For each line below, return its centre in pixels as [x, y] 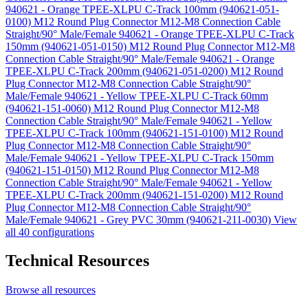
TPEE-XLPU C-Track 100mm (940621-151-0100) [118, 133]
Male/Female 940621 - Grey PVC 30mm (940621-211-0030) [140, 219]
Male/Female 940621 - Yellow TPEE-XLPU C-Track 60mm [137, 96]
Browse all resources [51, 290]
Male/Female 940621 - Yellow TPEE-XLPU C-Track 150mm [140, 157]
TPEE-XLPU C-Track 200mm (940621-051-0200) [118, 71]
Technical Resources [77, 261]
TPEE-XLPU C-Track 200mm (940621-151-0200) [118, 195]
